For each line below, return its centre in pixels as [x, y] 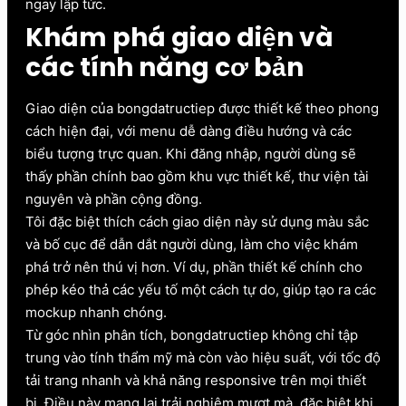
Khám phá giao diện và [179, 37]
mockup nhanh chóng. [96, 312]
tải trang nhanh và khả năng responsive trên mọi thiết [196, 380]
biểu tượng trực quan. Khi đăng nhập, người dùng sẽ [191, 153]
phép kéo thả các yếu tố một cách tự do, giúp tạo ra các [201, 289]
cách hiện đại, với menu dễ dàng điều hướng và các [188, 130]
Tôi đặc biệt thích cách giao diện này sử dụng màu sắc [197, 221]
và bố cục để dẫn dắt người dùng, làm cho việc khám [192, 244]
